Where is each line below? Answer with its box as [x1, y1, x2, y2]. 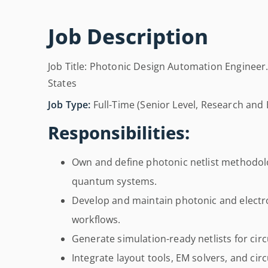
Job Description [48, 22, 208, 51]
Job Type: [48, 98, 91, 112]
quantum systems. [72, 175, 157, 188]
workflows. [72, 213, 121, 227]
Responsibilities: [48, 121, 190, 145]
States [48, 77, 77, 90]
